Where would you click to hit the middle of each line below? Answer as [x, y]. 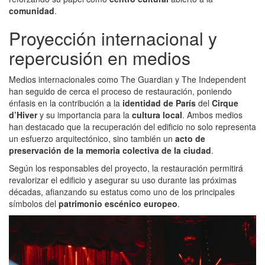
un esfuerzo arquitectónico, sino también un [92, 139]
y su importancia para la [85, 115]
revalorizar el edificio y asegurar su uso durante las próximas [123, 180]
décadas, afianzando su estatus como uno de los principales [122, 192]
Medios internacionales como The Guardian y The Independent [127, 80]
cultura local [157, 115]
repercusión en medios [100, 58]
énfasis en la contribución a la [66, 103]
